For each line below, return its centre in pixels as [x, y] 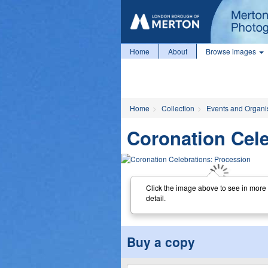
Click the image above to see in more [206, 187]
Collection [178, 108]
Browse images [232, 51]
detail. [156, 197]
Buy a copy [161, 242]
